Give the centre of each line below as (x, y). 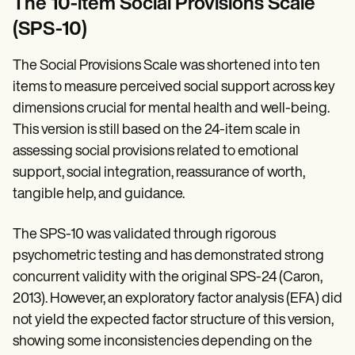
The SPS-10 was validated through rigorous (144, 235)
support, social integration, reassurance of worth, (159, 173)
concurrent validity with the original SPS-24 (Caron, (168, 278)
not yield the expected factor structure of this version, (173, 321)
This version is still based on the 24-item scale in (157, 130)
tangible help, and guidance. (99, 195)
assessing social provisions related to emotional (156, 152)
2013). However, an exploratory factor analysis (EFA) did (177, 299)
